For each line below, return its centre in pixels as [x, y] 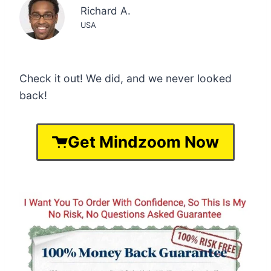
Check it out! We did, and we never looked [126, 79]
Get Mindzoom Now [143, 142]
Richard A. [105, 11]
